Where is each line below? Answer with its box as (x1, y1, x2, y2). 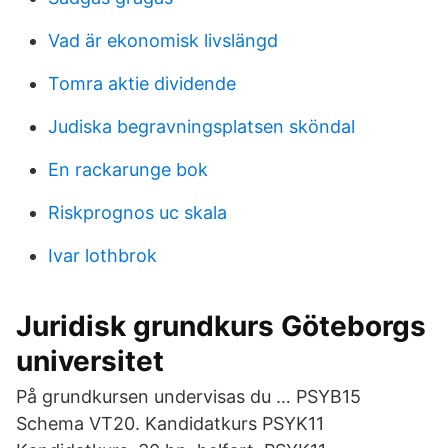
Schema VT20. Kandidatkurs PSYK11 (16, 413, 324, 434)
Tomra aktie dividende (48, 73, 236, 94)
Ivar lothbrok (48, 245, 157, 266)
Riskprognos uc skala (48, 202, 227, 223)
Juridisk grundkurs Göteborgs (16, 309, 426, 343)
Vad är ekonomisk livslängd (48, 30, 278, 51)
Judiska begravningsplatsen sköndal (48, 116, 355, 137)
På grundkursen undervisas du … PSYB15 (16, 386, 361, 407)
